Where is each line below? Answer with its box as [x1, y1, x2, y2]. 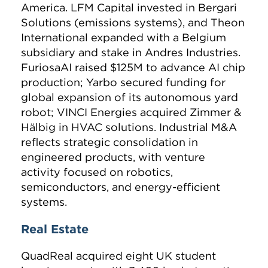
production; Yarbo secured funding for [21, 75, 226, 90]
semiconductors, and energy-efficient [21, 180, 220, 194]
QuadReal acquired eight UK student [21, 249, 216, 263]
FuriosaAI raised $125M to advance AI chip [21, 60, 245, 75]
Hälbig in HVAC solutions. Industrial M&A [21, 120, 237, 135]
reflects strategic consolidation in [21, 135, 198, 150]
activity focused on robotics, [21, 165, 173, 179]
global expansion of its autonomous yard [21, 90, 238, 105]
